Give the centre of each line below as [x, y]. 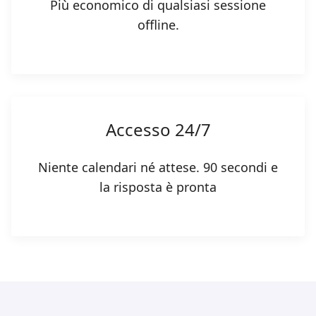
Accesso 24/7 [158, 130]
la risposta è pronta [158, 187]
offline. [158, 25]
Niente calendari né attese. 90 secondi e [158, 168]
